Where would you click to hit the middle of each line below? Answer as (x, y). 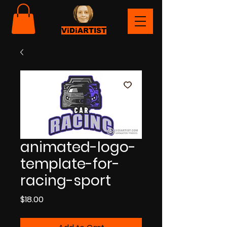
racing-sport (66, 180)
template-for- (70, 164)
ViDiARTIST (84, 30)
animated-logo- (78, 147)
